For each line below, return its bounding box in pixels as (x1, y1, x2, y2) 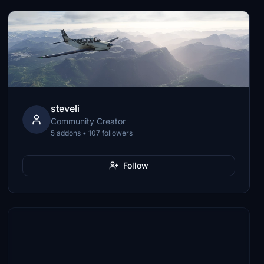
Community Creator (51, 116, 126, 126)
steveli (51, 103, 80, 114)
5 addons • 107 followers (51, 128, 133, 137)
